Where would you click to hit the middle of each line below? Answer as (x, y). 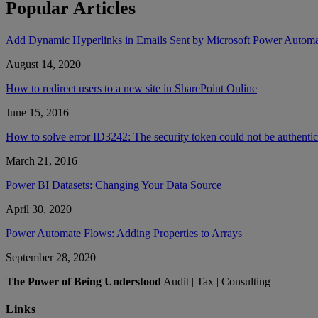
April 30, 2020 (39, 209)
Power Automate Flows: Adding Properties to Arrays (124, 234)
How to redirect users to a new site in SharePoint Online (131, 89)
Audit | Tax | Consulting (216, 282)
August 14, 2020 (43, 65)
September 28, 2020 (51, 258)
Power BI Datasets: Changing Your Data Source (114, 185)
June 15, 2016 (37, 113)
